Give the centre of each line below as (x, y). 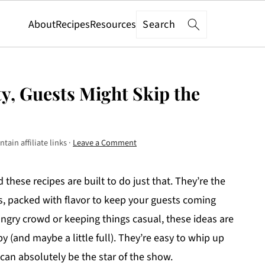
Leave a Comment (105, 143)
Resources (113, 24)
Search (158, 22)
